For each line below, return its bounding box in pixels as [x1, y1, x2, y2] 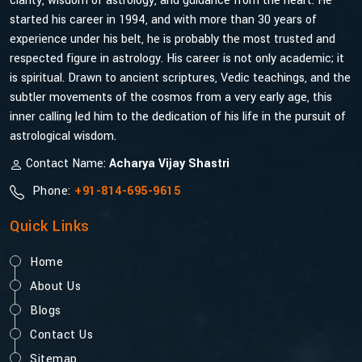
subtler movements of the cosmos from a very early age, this [10, 89, 332, 107]
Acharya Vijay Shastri [109, 155, 229, 173]
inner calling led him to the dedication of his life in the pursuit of [10, 108, 346, 126]
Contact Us [30, 326, 93, 344]
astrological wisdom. [10, 128, 116, 145]
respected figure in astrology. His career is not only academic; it [10, 50, 344, 68]
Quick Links [10, 216, 90, 238]
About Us [30, 278, 81, 296]
